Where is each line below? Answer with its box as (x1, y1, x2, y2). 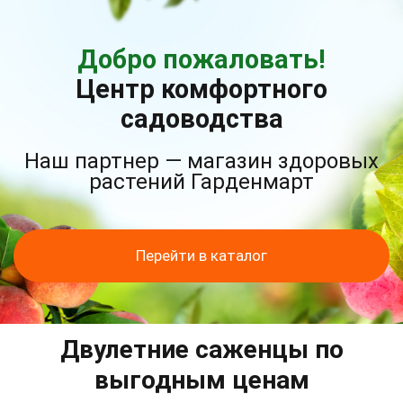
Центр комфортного (76, 74, 327, 104)
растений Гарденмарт (89, 169, 314, 194)
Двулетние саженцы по (59, 335, 344, 364)
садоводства (120, 103, 283, 134)
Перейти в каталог (136, 246, 267, 264)
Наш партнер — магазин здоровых (24, 148, 379, 174)
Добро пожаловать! (77, 44, 326, 75)
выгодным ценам (94, 365, 309, 395)
